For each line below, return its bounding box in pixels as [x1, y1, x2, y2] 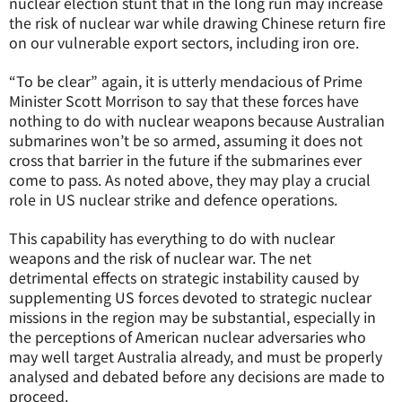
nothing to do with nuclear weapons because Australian [9, 109, 385, 131]
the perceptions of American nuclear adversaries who [9, 326, 366, 347]
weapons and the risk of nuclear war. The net [9, 247, 311, 268]
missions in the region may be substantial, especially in [9, 306, 376, 328]
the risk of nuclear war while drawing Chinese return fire [9, 12, 386, 33]
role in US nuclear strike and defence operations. [9, 188, 337, 210]
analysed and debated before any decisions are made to [9, 365, 385, 387]
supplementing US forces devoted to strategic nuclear [9, 286, 371, 308]
